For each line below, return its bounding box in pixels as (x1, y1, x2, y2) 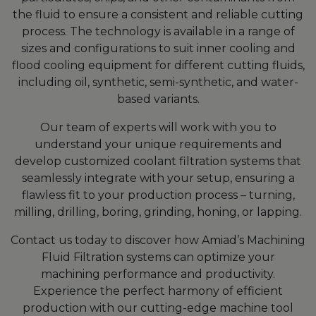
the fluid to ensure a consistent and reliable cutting (13, 7, 303, 21)
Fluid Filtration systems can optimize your (41, 250, 275, 264)
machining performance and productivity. (41, 267, 275, 281)
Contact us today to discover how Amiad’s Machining (11, 233, 305, 247)
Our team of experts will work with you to (39, 120, 276, 134)
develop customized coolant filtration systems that (15, 154, 301, 168)
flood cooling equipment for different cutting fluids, (11, 58, 305, 72)
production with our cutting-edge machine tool (23, 300, 293, 315)
